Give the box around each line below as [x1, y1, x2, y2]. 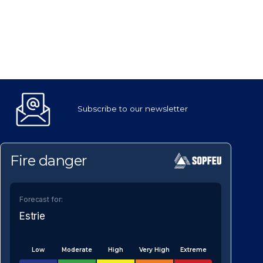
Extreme [180, 245, 207, 254]
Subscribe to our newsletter [77, 104, 188, 114]
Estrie [19, 210, 45, 222]
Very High [139, 245, 170, 254]
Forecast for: [19, 194, 63, 204]
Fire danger [10, 151, 87, 169]
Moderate [62, 245, 93, 254]
